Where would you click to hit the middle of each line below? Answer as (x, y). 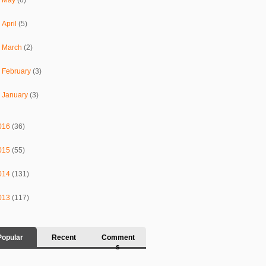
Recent (64, 237)
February (18, 71)
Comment (118, 237)
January (16, 95)
